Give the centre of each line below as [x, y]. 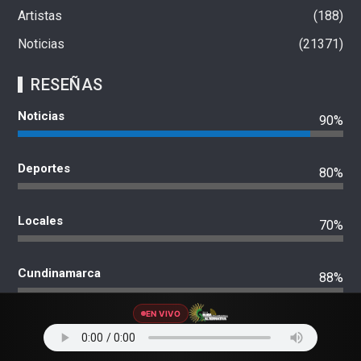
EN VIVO [163, 313]
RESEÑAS [67, 84]
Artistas [40, 15]
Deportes [44, 168]
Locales [41, 220]
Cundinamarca [60, 273]
